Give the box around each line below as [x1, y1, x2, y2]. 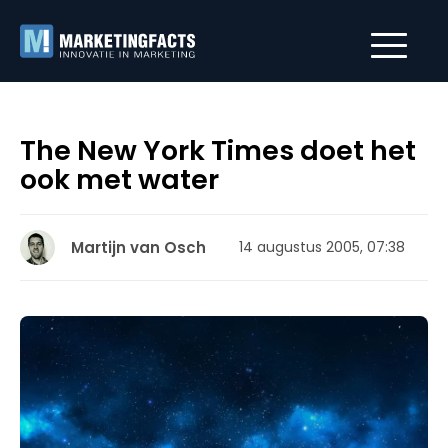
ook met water [20, 161, 219, 198]
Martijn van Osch [71, 237, 206, 258]
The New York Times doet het [20, 132, 416, 169]
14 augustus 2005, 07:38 [239, 237, 405, 257]
